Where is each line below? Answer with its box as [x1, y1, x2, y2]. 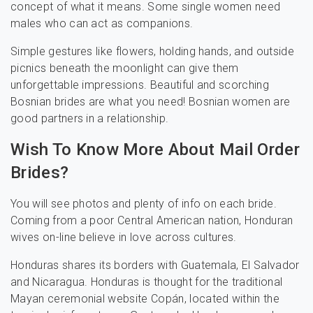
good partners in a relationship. [10, 112, 169, 125]
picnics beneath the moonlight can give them [10, 61, 239, 75]
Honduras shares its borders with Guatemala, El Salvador [10, 259, 300, 272]
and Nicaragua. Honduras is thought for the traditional [10, 275, 283, 289]
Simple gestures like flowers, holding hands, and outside [10, 45, 294, 58]
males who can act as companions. [10, 17, 194, 30]
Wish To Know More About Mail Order [10, 140, 300, 159]
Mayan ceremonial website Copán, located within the [10, 292, 280, 305]
